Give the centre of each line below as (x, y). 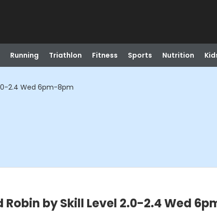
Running (24, 55)
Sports (140, 55)
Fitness (105, 55)
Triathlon (65, 55)
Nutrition (178, 55)
